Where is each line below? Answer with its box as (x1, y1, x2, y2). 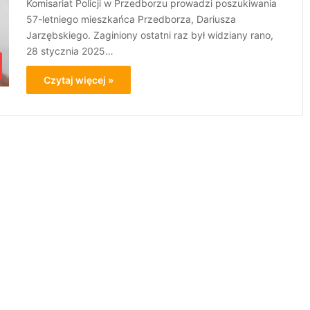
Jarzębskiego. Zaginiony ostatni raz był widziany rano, (26, 29, 274, 41)
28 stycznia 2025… (26, 45, 114, 57)
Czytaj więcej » (44, 74, 114, 86)
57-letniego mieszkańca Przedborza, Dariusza (26, 13, 237, 25)
